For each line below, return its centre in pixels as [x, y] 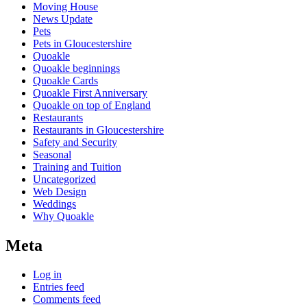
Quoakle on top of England [92, 105]
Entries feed [59, 286]
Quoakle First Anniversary [90, 93]
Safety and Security [75, 142]
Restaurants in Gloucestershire [98, 130]
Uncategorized [64, 179]
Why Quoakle [63, 216]
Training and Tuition [77, 167]
